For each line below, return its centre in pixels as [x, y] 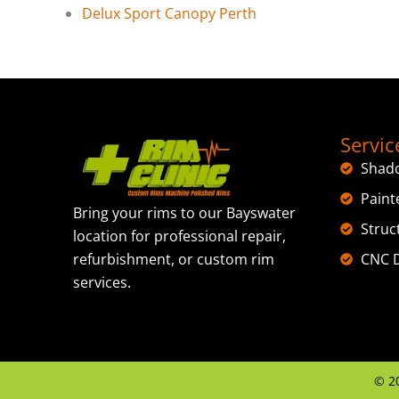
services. [102, 283]
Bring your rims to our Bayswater [184, 213]
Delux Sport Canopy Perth [169, 13]
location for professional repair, [179, 236]
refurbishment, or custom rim [174, 260]
